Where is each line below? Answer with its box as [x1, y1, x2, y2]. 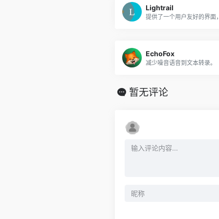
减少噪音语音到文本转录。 [146, 59, 216, 66]
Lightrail [146, 3, 174, 12]
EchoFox [146, 49, 175, 58]
